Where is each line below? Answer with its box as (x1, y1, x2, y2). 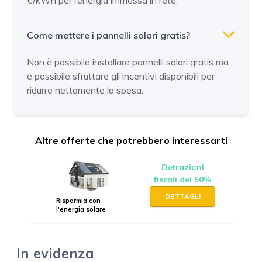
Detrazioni (161, 162, 204, 173)
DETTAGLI (164, 192, 201, 201)
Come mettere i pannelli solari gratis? (27, 29, 190, 42)
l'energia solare (56, 205, 106, 213)
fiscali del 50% (154, 174, 211, 185)
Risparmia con (56, 196, 101, 205)
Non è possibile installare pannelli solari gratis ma (27, 56, 229, 68)
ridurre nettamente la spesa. (27, 84, 143, 96)
